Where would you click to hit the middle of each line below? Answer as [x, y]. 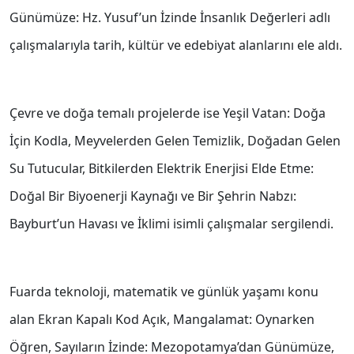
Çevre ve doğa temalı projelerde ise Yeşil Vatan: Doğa [168, 113]
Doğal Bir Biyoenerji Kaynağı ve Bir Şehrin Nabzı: [153, 196]
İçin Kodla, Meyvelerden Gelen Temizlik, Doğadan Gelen [175, 141]
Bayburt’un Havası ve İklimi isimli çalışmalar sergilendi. [171, 224]
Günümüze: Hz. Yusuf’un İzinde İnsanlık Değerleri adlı [170, 18]
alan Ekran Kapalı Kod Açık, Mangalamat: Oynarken [162, 320]
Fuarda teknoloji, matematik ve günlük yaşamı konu [164, 292]
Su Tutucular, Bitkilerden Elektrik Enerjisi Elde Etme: [162, 169]
